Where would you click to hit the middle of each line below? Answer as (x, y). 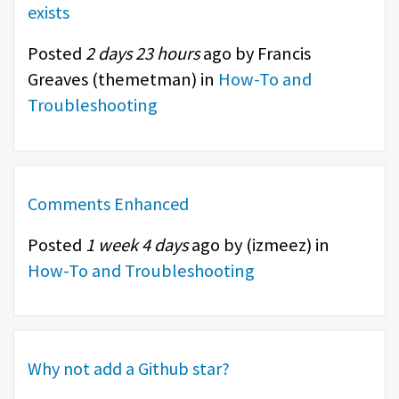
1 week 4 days (137, 244)
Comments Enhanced (108, 203)
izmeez (279, 244)
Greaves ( (63, 80)
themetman (145, 80)
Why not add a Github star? (129, 369)
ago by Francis (255, 54)
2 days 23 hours (142, 54)
